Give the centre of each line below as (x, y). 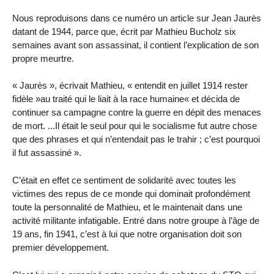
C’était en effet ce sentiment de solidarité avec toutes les (124, 180)
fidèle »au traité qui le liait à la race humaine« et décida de (126, 99)
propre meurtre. (43, 58)
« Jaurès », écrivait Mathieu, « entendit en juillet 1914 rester (130, 86)
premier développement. (61, 248)
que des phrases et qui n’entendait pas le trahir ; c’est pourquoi (136, 139)
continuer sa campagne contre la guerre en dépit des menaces (137, 113)
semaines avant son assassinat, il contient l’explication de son (135, 45)
